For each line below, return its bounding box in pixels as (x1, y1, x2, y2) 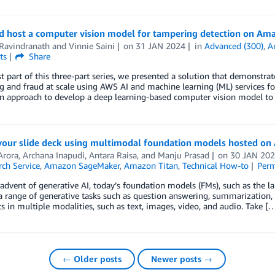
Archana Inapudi (22, 149, 85, 160)
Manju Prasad (157, 149, 209, 160)
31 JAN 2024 (136, 41, 186, 52)
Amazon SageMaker (44, 160, 120, 171)
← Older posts (63, 253, 122, 264)
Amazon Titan (123, 160, 178, 171)
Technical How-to (182, 160, 249, 171)
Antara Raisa (88, 149, 137, 160)
